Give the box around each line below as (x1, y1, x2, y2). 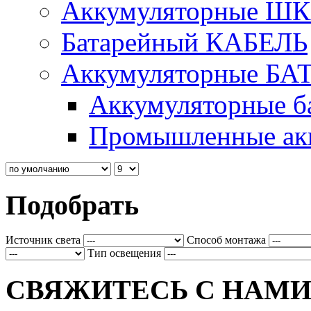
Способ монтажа (187, 234, 266, 246)
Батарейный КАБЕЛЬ (61, 27, 308, 57)
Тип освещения (87, 247, 161, 260)
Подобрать (6, 189, 139, 221)
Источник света (6, 234, 81, 246)
